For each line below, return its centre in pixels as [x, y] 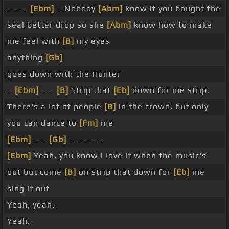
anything [26, 58]
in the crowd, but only [162, 107]
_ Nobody [76, 9]
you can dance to [43, 123]
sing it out [28, 189]
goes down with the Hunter [64, 74]
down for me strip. [170, 90]
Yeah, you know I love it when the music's [119, 156]
